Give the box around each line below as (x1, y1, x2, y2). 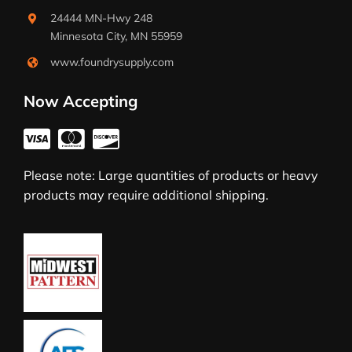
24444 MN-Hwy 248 (49, 11, 152, 26)
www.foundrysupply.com (49, 55, 174, 70)
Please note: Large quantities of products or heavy (24, 167, 318, 184)
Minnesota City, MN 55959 (49, 29, 182, 44)
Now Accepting (24, 91, 137, 112)
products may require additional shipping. (24, 187, 269, 203)
